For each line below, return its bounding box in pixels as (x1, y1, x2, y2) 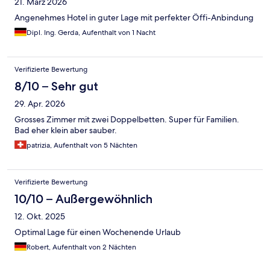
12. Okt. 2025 (14, 211, 65, 222)
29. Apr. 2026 (14, 98, 65, 110)
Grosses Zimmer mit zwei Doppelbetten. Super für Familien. (14, 114, 239, 125)
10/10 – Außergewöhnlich (14, 192, 152, 207)
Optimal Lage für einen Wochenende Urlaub (14, 227, 181, 238)
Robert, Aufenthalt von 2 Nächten (27, 242, 136, 253)
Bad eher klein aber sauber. (14, 125, 117, 136)
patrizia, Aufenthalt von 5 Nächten (27, 140, 137, 151)
